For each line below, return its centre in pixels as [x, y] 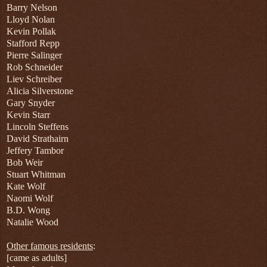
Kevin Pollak [31, 32]
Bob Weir [25, 163]
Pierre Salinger [34, 55]
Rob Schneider [35, 67]
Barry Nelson [32, 8]
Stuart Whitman [36, 175]
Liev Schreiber [34, 79]
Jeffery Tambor [35, 151]
